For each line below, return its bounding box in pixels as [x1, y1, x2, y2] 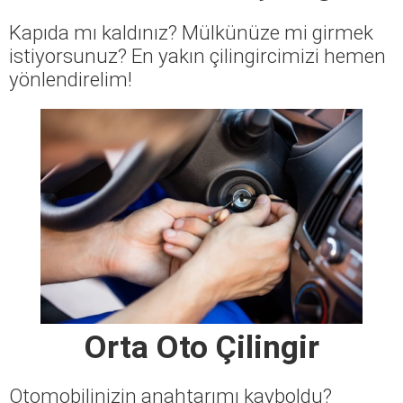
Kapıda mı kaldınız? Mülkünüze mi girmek [9, 20, 373, 44]
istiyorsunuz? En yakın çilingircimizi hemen [9, 43, 386, 67]
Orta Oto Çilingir [84, 327, 319, 366]
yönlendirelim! [9, 67, 132, 91]
